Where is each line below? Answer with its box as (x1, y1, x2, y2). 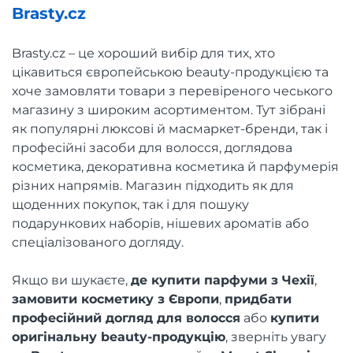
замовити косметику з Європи (12, 292, 219, 307)
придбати (225, 292, 292, 307)
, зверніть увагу (225, 329, 326, 344)
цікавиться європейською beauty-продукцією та (12, 65, 329, 80)
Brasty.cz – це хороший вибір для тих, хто (12, 46, 275, 61)
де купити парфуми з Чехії (131, 273, 314, 288)
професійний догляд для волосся (12, 310, 240, 325)
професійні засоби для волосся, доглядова (12, 140, 292, 155)
